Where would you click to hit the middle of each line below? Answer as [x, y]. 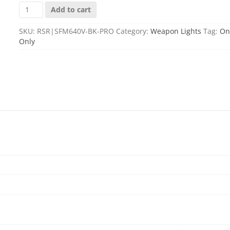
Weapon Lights [176, 31]
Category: [133, 31]
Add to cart [71, 9]
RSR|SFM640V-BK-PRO [75, 31]
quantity [34, 57]
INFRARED [36, 36]
